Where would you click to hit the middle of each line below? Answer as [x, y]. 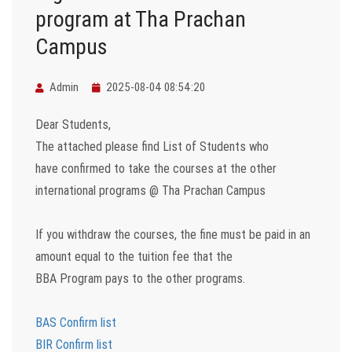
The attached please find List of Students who [152, 147]
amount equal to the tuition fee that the [134, 257]
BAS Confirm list [76, 323]
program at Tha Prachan [141, 19]
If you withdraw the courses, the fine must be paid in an [173, 235]
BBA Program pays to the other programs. [140, 279]
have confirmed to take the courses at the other [156, 169]
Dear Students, [73, 125]
